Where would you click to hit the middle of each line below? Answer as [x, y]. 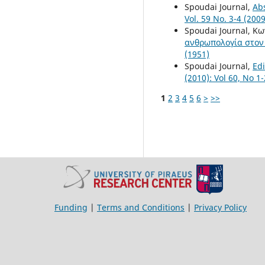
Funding [71, 207]
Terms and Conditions [141, 207]
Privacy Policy [220, 207]
